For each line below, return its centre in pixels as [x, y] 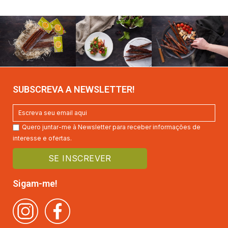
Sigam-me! [35, 183]
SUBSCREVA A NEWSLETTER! [74, 89]
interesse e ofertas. [42, 138]
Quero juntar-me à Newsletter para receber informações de [111, 127]
